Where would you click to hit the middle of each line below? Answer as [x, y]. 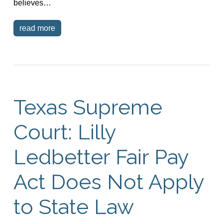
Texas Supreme [88, 107]
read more [37, 28]
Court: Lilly [64, 132]
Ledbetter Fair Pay [101, 157]
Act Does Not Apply [109, 182]
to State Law [73, 207]
